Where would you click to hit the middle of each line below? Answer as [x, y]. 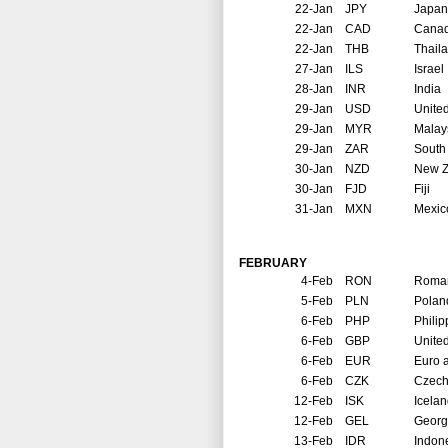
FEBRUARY [273, 263]
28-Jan [314, 89]
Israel [429, 69]
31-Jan [314, 209]
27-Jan [314, 69]
